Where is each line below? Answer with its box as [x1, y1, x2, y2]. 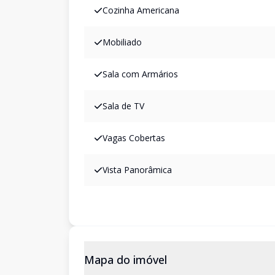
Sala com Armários [103, 68, 178, 80]
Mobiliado [103, 36, 142, 48]
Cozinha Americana [103, 4, 179, 16]
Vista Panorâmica [103, 164, 172, 176]
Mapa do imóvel [84, 252, 167, 267]
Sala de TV [103, 100, 144, 112]
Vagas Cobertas [103, 132, 165, 144]
